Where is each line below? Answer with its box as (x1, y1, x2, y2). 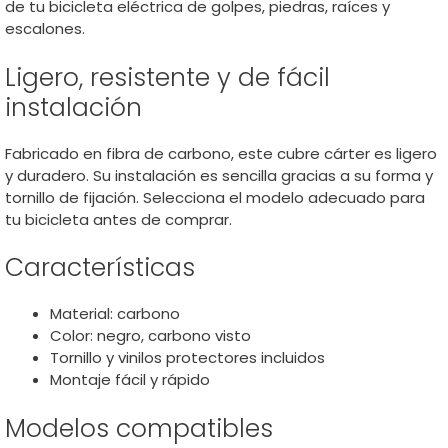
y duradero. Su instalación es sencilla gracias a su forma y (5, 164, 433, 186)
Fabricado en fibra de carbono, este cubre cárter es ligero (5, 142, 437, 164)
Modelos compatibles (5, 410, 273, 446)
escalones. (5, 18, 85, 39)
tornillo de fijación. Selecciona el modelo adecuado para (5, 186, 425, 208)
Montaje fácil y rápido (50, 369, 210, 390)
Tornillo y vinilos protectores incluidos (50, 347, 325, 368)
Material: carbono (50, 303, 180, 324)
